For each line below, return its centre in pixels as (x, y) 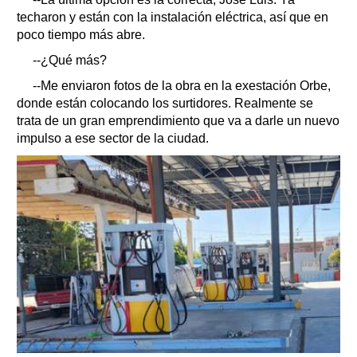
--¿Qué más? (70, 61)
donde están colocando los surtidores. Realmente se (165, 104)
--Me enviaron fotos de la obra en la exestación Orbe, (182, 86)
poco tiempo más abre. (81, 35)
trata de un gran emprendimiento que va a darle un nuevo (178, 121)
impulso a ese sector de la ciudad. (113, 139)
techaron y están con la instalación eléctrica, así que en (173, 18)
